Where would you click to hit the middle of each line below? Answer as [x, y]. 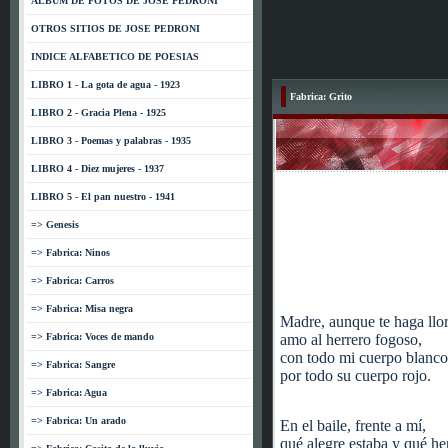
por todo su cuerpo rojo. [355, 375]
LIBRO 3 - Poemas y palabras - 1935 [111, 140]
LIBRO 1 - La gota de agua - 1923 [105, 84]
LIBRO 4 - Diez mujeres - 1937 [97, 168]
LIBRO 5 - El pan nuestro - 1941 [103, 196]
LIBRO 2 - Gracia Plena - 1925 [98, 112]
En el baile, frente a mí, [353, 425]
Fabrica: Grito [321, 96]
